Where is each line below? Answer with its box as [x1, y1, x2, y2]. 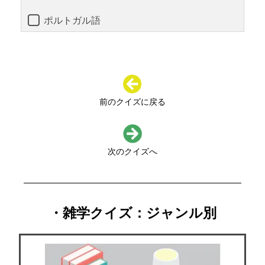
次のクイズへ [108, 146, 157, 157]
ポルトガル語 [44, 14, 101, 27]
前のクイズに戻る [99, 96, 166, 107]
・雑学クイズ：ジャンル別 [49, 203, 216, 221]
